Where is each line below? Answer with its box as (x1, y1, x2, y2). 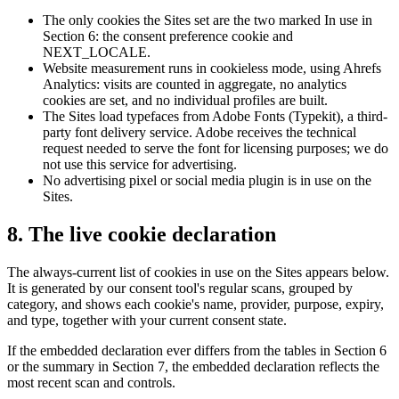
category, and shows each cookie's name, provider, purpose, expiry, (7, 297, 384, 313)
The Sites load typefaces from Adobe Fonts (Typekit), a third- (43, 109, 387, 125)
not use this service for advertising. (43, 157, 237, 173)
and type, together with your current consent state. (7, 313, 287, 329)
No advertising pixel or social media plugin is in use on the (43, 173, 371, 189)
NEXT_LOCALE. (43, 45, 151, 61)
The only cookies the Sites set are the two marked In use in (43, 12, 372, 28)
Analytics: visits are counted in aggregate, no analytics (43, 77, 346, 93)
